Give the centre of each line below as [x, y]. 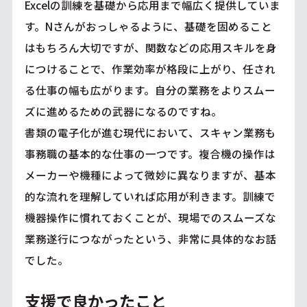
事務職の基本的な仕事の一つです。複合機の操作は [150, 153]
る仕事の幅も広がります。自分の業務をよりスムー [150, 89]
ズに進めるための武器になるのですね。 [123, 111]
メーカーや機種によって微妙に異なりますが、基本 [150, 174]
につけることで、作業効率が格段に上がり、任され [150, 68]
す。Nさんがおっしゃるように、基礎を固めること [148, 26]
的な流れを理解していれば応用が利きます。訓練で [150, 196]
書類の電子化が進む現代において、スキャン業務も [150, 132]
